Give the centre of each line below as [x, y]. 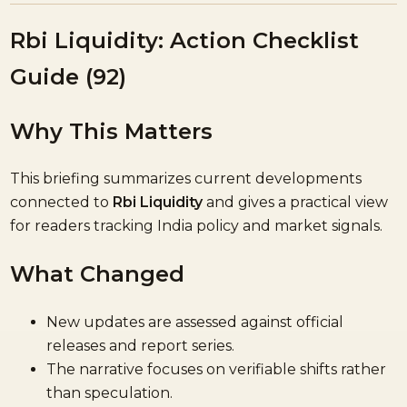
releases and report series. [141, 346]
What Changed [98, 274]
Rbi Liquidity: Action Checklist [185, 40]
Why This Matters [112, 131]
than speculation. [110, 393]
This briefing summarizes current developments [186, 179]
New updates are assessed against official [195, 323]
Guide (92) [69, 76]
